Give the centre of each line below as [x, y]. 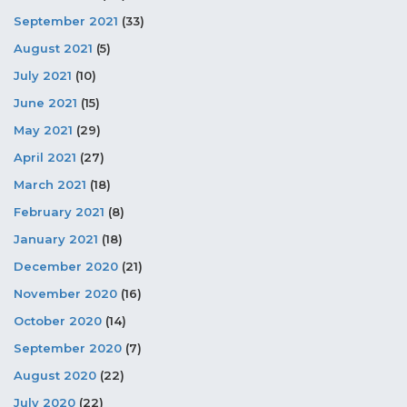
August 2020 [55, 376]
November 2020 [65, 294]
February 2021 [59, 212]
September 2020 [68, 348]
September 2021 [66, 21]
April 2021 [45, 158]
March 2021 [50, 185]
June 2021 [45, 103]
